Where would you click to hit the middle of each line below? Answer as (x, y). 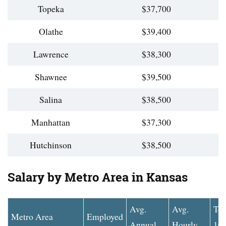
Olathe (51, 32)
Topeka (51, 9)
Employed (105, 217)
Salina (51, 100)
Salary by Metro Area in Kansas (98, 178)
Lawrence (51, 54)
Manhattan (51, 122)
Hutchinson (51, 145)
